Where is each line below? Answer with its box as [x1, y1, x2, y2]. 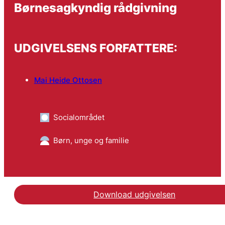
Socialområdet [53, 112, 104, 122]
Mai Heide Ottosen [34, 75, 102, 85]
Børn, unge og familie [53, 135, 129, 145]
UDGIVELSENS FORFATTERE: [14, 41, 177, 55]
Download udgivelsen [93, 189, 176, 199]
